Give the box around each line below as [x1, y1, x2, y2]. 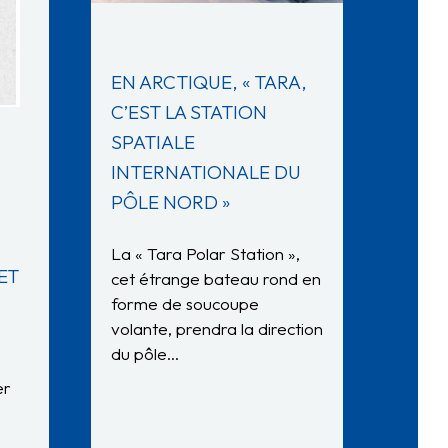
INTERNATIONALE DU [111, 160, 301, 185]
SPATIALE [111, 130, 195, 155]
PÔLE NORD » [111, 190, 230, 215]
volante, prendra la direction [111, 318, 323, 340]
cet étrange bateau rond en [111, 268, 321, 290]
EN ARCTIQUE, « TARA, [111, 70, 307, 95]
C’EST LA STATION [111, 100, 267, 125]
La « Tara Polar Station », [111, 243, 300, 265]
